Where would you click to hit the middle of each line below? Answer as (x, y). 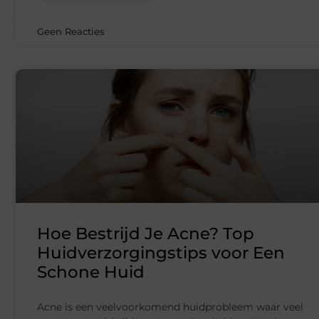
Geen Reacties (71, 32)
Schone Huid (91, 272)
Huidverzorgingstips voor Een (161, 253)
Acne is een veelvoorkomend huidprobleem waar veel (170, 307)
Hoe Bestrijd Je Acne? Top (146, 234)
